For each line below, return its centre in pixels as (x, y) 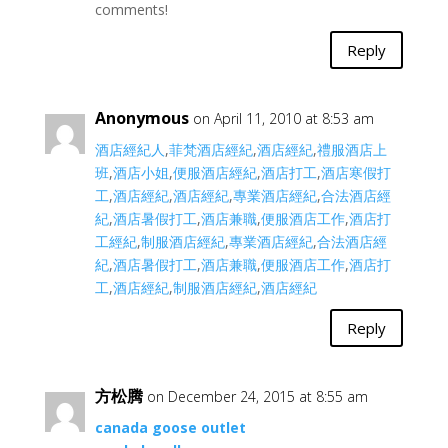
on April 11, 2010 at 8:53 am (283, 118)
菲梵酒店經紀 (210, 149)
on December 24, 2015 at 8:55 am (257, 396)
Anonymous (141, 118)
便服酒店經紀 (214, 172)
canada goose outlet (170, 427)
